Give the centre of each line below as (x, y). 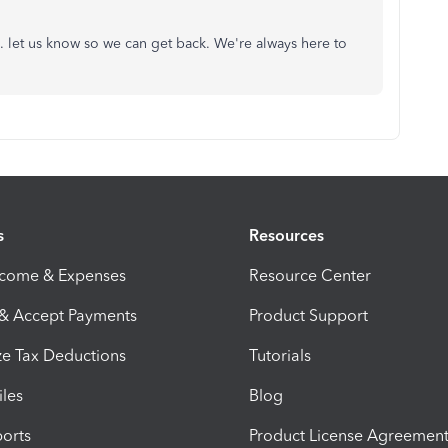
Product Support (308, 316)
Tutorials (280, 356)
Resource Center (310, 276)
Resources (286, 236)
